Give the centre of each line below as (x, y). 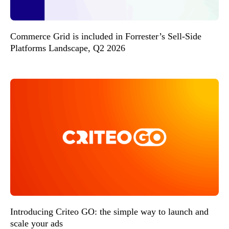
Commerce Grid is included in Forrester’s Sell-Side (106, 36)
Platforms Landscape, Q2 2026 (68, 48)
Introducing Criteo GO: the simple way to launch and (109, 212)
